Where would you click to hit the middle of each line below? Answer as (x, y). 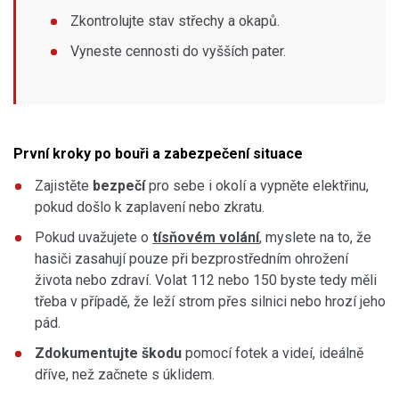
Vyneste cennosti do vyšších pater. (178, 51)
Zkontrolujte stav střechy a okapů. (175, 20)
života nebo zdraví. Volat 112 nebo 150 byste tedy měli (206, 280)
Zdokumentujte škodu (110, 353)
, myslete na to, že (315, 237)
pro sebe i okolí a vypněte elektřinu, (259, 185)
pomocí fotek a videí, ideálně (274, 353)
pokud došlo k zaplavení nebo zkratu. (150, 207)
